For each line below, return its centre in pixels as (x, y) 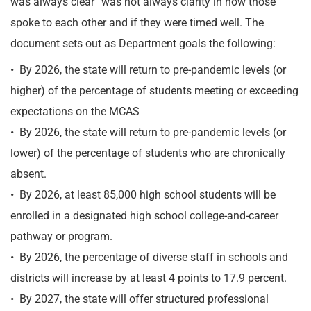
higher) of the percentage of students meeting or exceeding (154, 91)
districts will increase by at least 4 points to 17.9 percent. (149, 278)
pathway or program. (61, 236)
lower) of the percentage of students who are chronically (148, 153)
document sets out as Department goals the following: (144, 43)
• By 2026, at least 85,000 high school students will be (143, 195)
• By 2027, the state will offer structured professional (140, 299)
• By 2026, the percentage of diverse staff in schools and (149, 257)
